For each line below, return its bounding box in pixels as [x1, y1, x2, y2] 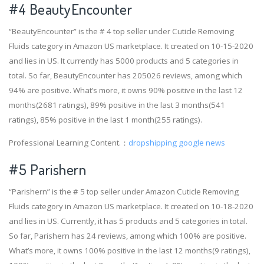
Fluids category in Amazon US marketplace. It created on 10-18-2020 [9, 200, 253, 212]
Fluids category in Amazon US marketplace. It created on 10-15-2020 [9, 40, 253, 51]
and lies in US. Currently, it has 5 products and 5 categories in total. [9, 215, 247, 226]
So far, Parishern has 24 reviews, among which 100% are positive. [9, 230, 246, 241]
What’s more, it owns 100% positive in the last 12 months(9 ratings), [9, 245, 250, 256]
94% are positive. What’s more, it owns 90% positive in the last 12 [9, 84, 243, 95]
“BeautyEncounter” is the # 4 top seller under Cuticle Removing [9, 25, 234, 37]
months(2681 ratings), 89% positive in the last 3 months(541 [9, 99, 225, 110]
